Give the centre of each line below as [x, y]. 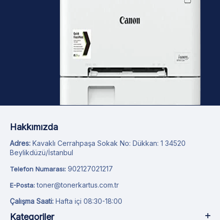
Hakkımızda [34, 127]
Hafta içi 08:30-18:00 [88, 201]
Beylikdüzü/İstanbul [41, 153]
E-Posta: [22, 185]
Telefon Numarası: [38, 169]
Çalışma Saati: [32, 201]
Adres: [20, 143]
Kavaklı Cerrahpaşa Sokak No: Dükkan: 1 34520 [108, 143]
